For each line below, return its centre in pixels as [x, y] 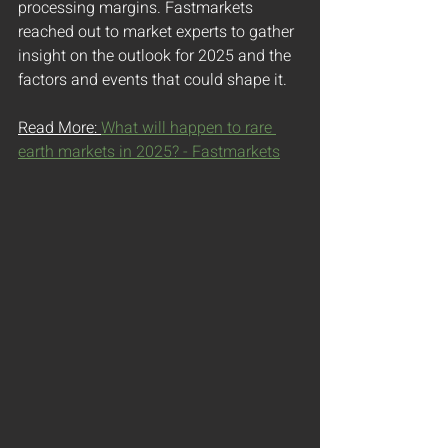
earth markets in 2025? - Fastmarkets [149, 152]
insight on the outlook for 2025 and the [156, 56]
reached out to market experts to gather [158, 32]
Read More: [59, 128]
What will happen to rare [188, 128]
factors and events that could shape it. [152, 80]
